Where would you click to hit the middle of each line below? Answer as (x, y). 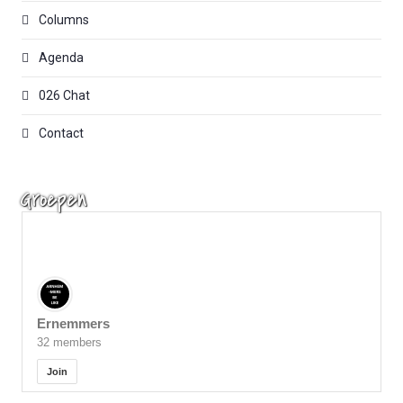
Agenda (60, 57)
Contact (60, 133)
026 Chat (63, 95)
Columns (63, 19)
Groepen (54, 199)
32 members (70, 342)
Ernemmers (74, 323)
